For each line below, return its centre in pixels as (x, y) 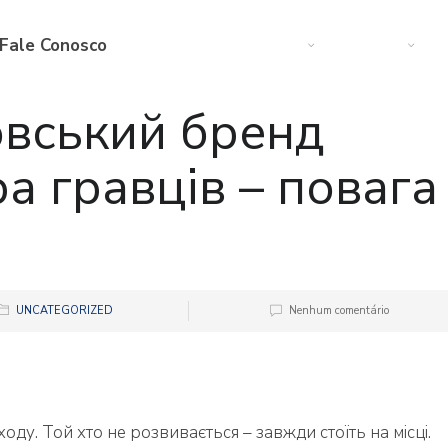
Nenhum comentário (338, 310)
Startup (367, 45)
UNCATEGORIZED (64, 310)
